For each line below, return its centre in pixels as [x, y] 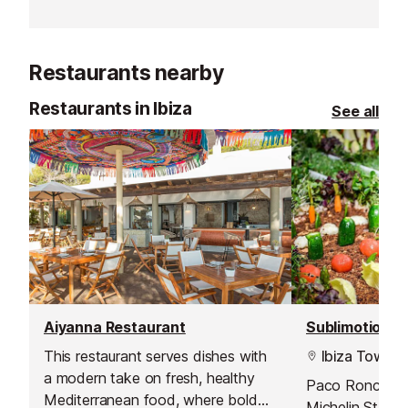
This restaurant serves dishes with [156, 356]
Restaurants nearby [127, 73]
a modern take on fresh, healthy [149, 377]
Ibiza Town [355, 356]
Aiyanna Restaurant [115, 327]
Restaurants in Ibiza [111, 109]
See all [355, 112]
